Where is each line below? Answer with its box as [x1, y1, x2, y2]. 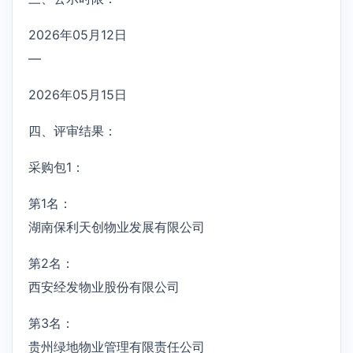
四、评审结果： [28, 122, 117, 139]
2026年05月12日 [28, 26, 127, 43]
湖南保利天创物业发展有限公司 [28, 218, 205, 235]
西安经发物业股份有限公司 [28, 278, 180, 295]
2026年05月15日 [28, 86, 127, 102]
